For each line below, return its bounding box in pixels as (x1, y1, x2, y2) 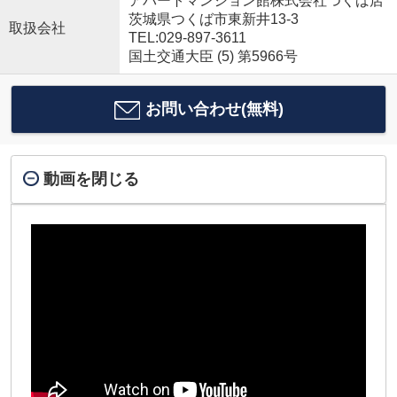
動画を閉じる (43, 170, 139, 189)
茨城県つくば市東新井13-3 (128, 12, 302, 27)
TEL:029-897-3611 (128, 30, 246, 46)
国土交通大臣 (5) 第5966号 (128, 49, 298, 65)
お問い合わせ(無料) (144, 100, 284, 119)
